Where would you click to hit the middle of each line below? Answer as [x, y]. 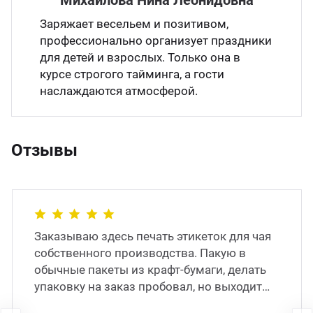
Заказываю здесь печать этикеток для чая [153, 236]
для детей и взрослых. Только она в [140, 57]
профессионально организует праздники [156, 41]
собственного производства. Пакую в [140, 253]
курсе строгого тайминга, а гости [132, 74]
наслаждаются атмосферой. [120, 91]
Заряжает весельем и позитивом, [134, 24]
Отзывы [44, 150]
